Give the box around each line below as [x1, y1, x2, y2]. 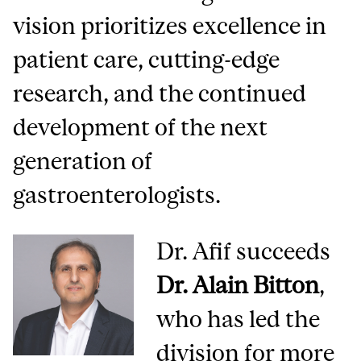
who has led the [156, 305, 321, 333]
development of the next [13, 114, 268, 141]
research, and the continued [13, 80, 307, 107]
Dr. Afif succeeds [156, 238, 331, 265]
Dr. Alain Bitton [156, 272, 320, 299]
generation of [13, 147, 153, 175]
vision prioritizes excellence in [13, 12, 327, 39]
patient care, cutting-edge [13, 46, 280, 73]
